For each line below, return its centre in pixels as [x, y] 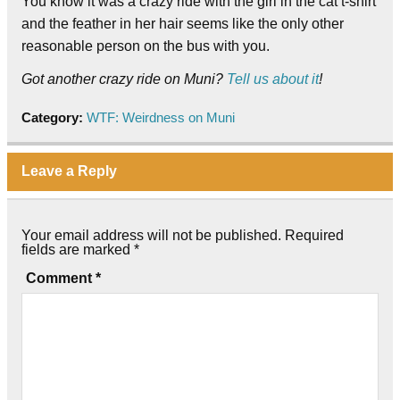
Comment [60, 278]
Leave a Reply [69, 171]
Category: [54, 118]
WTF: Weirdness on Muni [161, 118]
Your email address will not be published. [151, 235]
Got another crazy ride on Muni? [124, 79]
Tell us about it [273, 79]
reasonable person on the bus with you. [146, 46]
